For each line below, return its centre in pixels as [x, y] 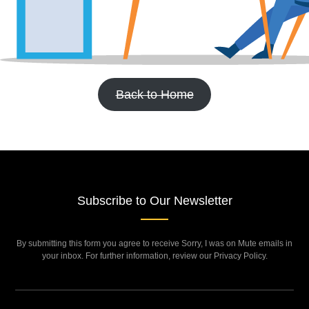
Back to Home [154, 94]
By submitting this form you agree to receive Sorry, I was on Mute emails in [154, 243]
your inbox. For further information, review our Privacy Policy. [154, 256]
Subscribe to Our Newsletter [154, 200]
